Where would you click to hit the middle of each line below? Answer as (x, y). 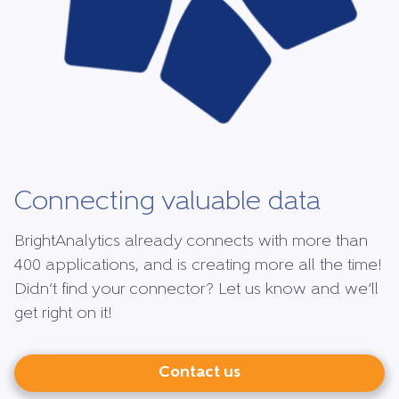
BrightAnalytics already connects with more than (191, 242)
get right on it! (63, 314)
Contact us (199, 373)
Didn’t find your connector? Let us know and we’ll (196, 290)
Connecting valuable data (167, 203)
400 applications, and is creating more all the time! (198, 266)
